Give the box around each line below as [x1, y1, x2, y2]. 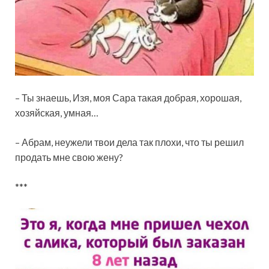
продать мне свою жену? [15, 151, 123, 163]
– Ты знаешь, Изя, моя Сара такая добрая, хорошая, [15, 92, 241, 104]
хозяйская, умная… [15, 107, 98, 119]
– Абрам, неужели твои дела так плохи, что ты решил [15, 136, 244, 148]
